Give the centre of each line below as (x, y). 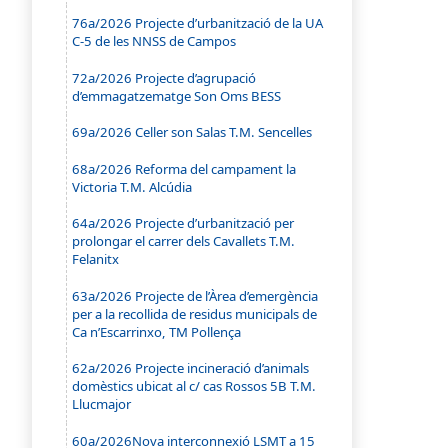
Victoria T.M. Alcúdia (132, 186)
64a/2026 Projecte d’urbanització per (183, 223)
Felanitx (96, 259)
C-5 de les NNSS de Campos (154, 41)
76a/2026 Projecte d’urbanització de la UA (198, 23)
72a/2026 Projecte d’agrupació (164, 77)
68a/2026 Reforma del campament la (184, 168)
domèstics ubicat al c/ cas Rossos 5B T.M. (194, 386)
